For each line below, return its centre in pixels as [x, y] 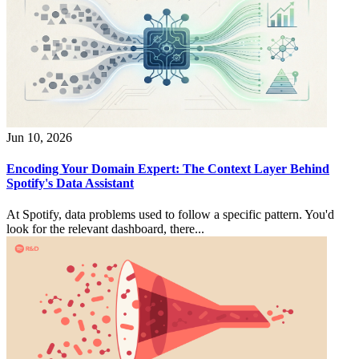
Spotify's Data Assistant [70, 184]
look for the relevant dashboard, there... [105, 229]
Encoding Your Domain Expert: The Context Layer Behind [168, 169]
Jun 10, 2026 [39, 137]
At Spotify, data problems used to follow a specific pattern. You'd [170, 215]
